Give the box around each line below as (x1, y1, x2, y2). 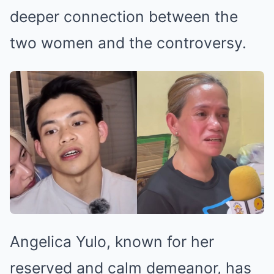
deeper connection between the (10, 7, 238, 26)
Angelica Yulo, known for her (10, 232, 214, 251)
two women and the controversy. (10, 33, 246, 52)
